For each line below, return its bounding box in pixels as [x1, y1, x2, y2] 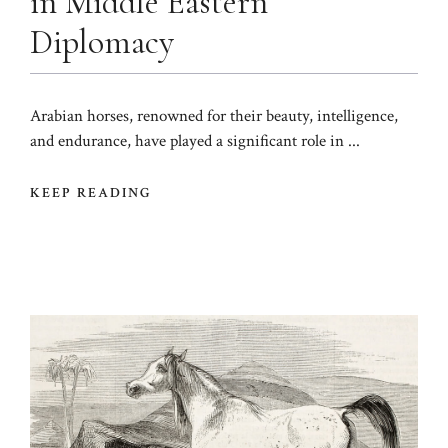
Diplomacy [30, 22, 174, 64]
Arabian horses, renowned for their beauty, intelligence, [30, 105, 398, 128]
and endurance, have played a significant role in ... [30, 130, 360, 153]
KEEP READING [30, 183, 153, 202]
